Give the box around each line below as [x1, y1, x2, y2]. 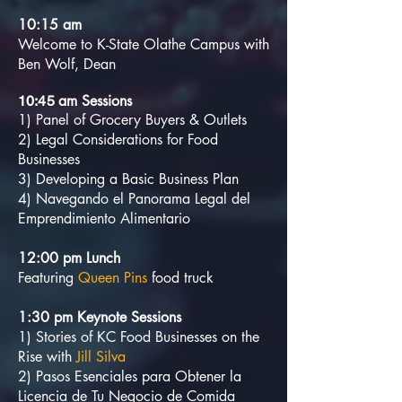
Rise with [18, 347, 72, 366]
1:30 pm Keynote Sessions [18, 308, 181, 327]
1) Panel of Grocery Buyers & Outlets [18, 110, 256, 129]
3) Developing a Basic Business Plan [18, 170, 239, 188]
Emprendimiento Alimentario [18, 209, 190, 228]
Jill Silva [72, 347, 126, 366]
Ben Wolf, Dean [18, 55, 116, 74]
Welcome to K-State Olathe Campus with [18, 35, 269, 54]
